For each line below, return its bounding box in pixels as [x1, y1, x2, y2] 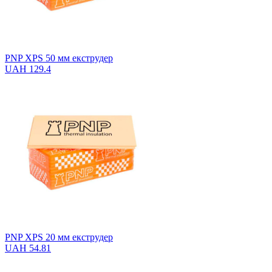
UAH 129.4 [5, 63, 51, 74]
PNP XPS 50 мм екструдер [5, 52, 113, 63]
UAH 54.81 [5, 242, 51, 253]
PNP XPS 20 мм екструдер [5, 231, 113, 242]
